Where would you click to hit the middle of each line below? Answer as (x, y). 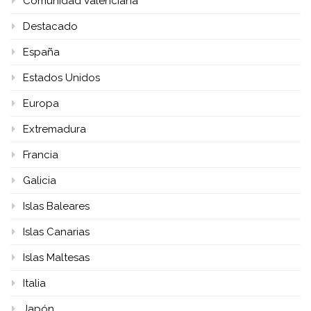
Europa (41, 103)
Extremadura (54, 129)
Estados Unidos (61, 77)
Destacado (50, 26)
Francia (41, 154)
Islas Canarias (56, 232)
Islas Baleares (56, 206)
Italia (34, 283)
